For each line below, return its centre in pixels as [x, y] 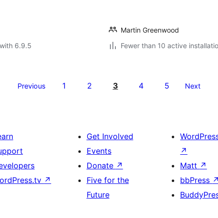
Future [98, 195]
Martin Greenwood [150, 30]
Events [99, 151]
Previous [32, 86]
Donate [101, 165]
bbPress [196, 180]
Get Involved [110, 136]
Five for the [108, 180]
